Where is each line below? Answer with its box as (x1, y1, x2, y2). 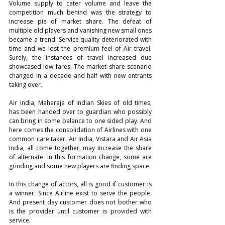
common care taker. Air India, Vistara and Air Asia (9, 135, 152, 143)
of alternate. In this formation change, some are (9, 153, 152, 161)
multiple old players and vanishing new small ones (9, 26, 152, 35)
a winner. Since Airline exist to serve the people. (9, 189, 152, 197)
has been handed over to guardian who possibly (9, 107, 152, 116)
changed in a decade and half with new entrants (9, 71, 152, 80)
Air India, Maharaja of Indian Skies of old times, (9, 98, 152, 107)
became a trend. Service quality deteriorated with (9, 35, 152, 44)
